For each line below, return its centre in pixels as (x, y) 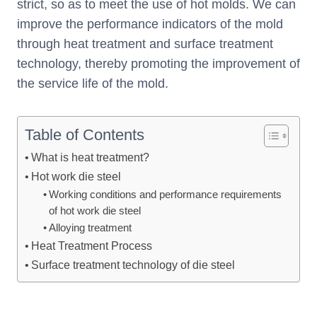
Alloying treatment (90, 228)
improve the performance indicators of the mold (150, 24)
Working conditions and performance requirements (165, 195)
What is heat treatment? (91, 157)
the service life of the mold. (93, 84)
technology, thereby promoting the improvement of (158, 64)
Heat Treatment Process (92, 246)
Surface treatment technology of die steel (133, 265)
